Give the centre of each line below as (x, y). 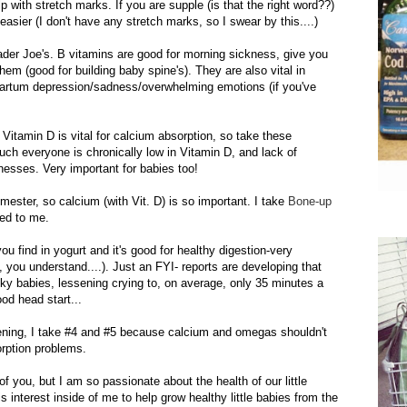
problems (59, 348)
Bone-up (310, 201)
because (142, 332)
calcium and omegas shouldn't (246, 332)
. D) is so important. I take (217, 201)
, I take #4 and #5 (72, 332)
